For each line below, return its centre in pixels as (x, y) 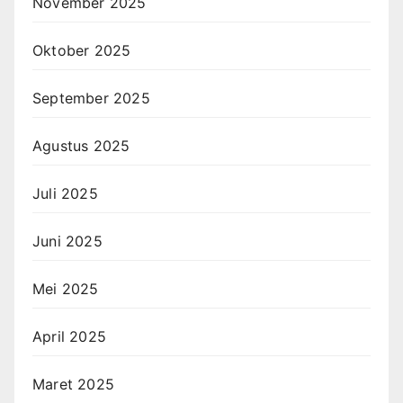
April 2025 (69, 336)
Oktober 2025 (82, 50)
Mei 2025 (66, 288)
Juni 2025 (67, 241)
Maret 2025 (73, 384)
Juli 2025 (65, 193)
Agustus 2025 (81, 145)
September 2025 (91, 98)
